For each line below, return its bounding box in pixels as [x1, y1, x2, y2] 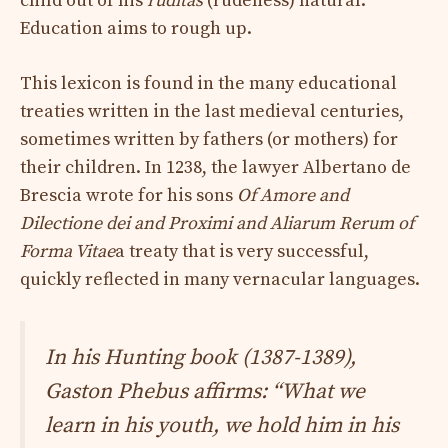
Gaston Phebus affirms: [45, 377, 272, 405]
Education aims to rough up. [20, 16, 252, 40]
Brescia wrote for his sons [20, 183, 233, 207]
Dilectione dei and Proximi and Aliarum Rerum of [20, 211, 414, 235]
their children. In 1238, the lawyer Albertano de [20, 155, 411, 179]
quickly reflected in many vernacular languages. [20, 267, 420, 291]
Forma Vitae [20, 239, 115, 263]
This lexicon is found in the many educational [20, 71, 397, 95]
